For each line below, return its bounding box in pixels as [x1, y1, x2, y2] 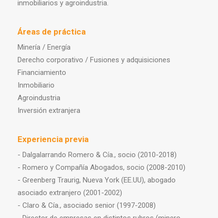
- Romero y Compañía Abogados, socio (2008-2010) [18, 163, 185, 172]
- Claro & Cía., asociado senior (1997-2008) [18, 201, 156, 210]
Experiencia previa [18, 134, 89, 144]
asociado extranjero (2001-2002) [18, 188, 122, 197]
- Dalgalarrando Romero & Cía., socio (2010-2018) [18, 150, 177, 159]
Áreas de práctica [18, 27, 86, 36]
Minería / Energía [18, 43, 71, 52]
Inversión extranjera [18, 106, 80, 115]
